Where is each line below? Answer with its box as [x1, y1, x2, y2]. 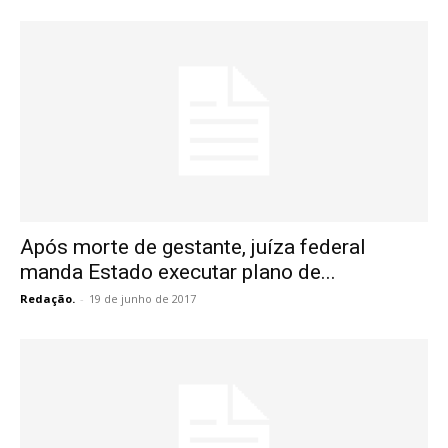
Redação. [20, 291, 75, 307]
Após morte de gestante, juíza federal [20, 235, 366, 260]
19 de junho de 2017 [89, 291, 196, 307]
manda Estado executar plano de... [20, 260, 336, 285]
